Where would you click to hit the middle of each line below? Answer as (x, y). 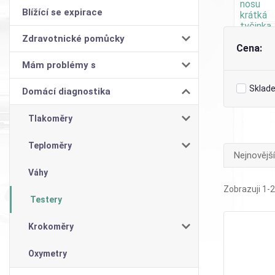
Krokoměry (51, 226)
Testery (46, 199)
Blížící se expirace (62, 12)
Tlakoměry (50, 118)
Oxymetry (48, 253)
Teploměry (50, 145)
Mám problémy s (59, 65)
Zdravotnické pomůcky (73, 38)
